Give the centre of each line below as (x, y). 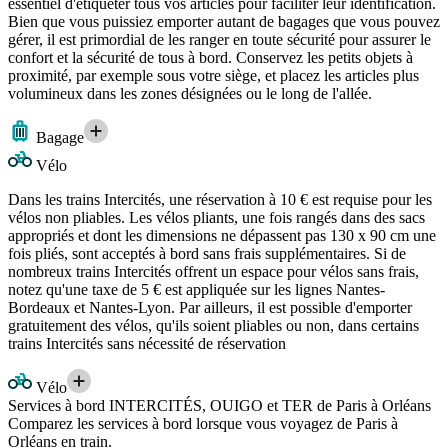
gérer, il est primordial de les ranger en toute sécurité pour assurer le (219, 39)
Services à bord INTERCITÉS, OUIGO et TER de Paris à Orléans (219, 405)
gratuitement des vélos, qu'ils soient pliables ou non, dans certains (213, 325)
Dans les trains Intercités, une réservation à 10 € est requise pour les (220, 199)
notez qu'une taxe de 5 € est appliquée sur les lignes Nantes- (196, 289)
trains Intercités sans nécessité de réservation (147, 343)
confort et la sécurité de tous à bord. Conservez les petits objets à (210, 57)
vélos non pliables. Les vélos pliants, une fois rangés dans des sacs (216, 217)
